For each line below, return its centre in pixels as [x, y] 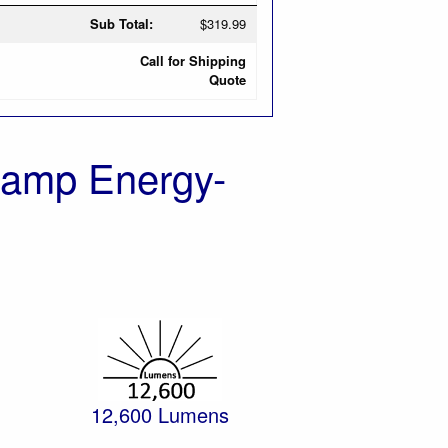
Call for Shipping [192, 60]
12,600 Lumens [160, 414]
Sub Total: [121, 23]
